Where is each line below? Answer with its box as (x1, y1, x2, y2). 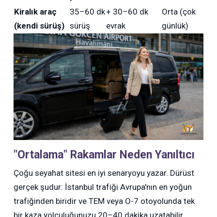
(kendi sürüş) (14, 21, 65, 31)
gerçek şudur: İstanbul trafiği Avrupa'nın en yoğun (14, 182, 192, 192)
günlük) (162, 21, 189, 31)
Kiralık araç (14, 7, 57, 17)
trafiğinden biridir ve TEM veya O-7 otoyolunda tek (14, 196, 195, 206)
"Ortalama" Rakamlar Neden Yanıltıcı (14, 148, 195, 162)
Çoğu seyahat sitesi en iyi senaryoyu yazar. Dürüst (14, 168, 195, 178)
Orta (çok (162, 7, 196, 17)
